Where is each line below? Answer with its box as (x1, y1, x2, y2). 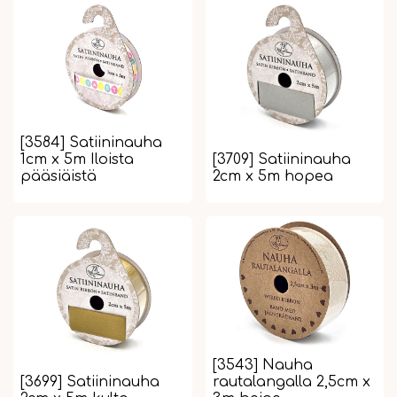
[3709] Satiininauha (212, 152, 351, 168)
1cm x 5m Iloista (20, 152, 134, 168)
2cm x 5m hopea (212, 168, 333, 185)
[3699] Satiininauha (20, 374, 160, 391)
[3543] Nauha (212, 357, 313, 374)
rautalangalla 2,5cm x (212, 374, 370, 391)
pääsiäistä (20, 168, 97, 185)
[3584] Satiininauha (20, 135, 162, 152)
